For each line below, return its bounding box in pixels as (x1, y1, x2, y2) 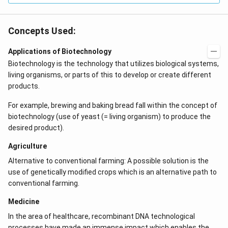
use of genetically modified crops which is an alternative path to (8, 168, 217, 177)
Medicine (8, 197, 39, 206)
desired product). (8, 124, 64, 132)
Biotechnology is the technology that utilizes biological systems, (8, 60, 219, 68)
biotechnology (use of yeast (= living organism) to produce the (8, 112, 211, 121)
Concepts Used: (8, 25, 76, 37)
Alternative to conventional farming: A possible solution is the (8, 157, 209, 165)
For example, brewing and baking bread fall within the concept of (8, 101, 217, 110)
